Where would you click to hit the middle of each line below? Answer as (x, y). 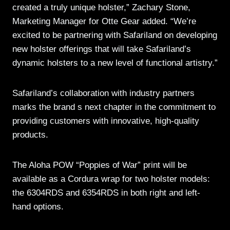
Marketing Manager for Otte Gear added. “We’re (104, 22)
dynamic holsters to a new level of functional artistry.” (115, 63)
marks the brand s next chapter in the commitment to (114, 107)
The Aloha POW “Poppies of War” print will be (100, 165)
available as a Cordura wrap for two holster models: (111, 179)
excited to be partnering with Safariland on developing (115, 35)
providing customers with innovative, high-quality (106, 121)
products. (30, 135)
